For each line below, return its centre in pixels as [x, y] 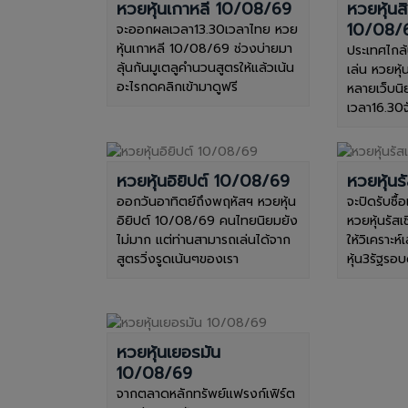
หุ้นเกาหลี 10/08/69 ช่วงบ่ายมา [204, 48]
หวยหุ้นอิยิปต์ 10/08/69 [203, 181]
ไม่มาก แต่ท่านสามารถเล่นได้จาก [204, 240]
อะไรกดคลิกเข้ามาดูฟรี [177, 87]
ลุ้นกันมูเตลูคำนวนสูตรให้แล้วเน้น [205, 67]
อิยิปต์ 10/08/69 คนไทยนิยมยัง [207, 220]
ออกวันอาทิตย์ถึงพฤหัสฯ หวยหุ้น [206, 201]
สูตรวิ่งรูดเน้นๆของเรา [178, 259]
